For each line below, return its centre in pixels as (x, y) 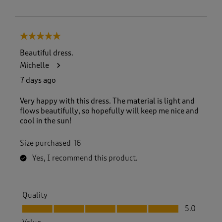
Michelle (34, 65)
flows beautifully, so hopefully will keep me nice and (109, 111)
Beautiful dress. (47, 53)
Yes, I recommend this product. (85, 158)
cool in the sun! (46, 121)
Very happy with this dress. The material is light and (107, 101)
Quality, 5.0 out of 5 (54, 205)
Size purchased (45, 143)
